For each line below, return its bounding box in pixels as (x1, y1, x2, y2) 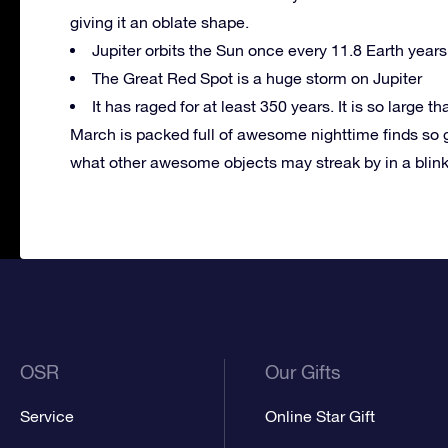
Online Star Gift (265, 406, 376, 425)
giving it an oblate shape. (70, 12, 249, 31)
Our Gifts (265, 360, 342, 383)
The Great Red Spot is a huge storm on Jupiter (92, 68, 422, 87)
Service (20, 406, 74, 425)
